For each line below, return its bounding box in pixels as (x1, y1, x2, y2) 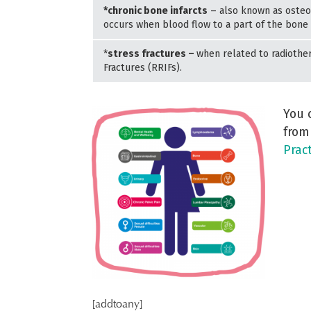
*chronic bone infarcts (103, 4, 208, 17)
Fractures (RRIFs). (103, 61, 182, 74)
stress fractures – (108, 47, 196, 60)
